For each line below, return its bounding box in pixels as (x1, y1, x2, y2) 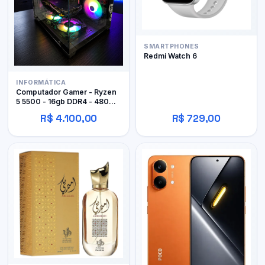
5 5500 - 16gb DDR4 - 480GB (16, 97, 120, 106)
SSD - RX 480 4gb (16, 106, 82, 116)
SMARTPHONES (144, 43, 199, 51)
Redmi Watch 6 (144, 51, 197, 61)
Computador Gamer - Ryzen (16, 88, 117, 97)
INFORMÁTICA (16, 79, 66, 87)
